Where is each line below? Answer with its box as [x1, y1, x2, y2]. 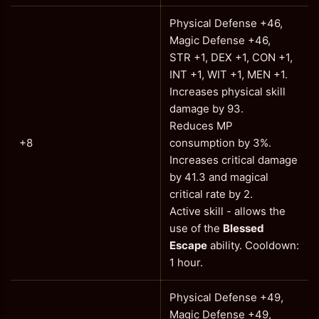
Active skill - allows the [169, 204, 286, 218]
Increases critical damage [169, 153, 298, 167]
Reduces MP [169, 119, 233, 132]
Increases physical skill [169, 85, 286, 98]
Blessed [223, 221, 264, 235]
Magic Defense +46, [169, 33, 271, 47]
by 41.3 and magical [169, 170, 268, 184]
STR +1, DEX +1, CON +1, [169, 51, 293, 64]
